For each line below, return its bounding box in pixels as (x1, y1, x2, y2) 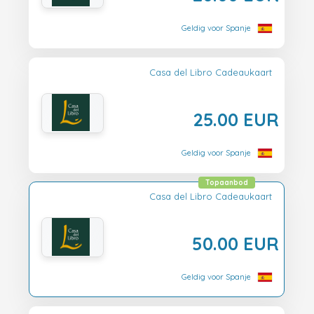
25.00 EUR (193, 107, 279, 130)
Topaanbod (205, 178, 248, 188)
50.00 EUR (192, 232, 279, 255)
